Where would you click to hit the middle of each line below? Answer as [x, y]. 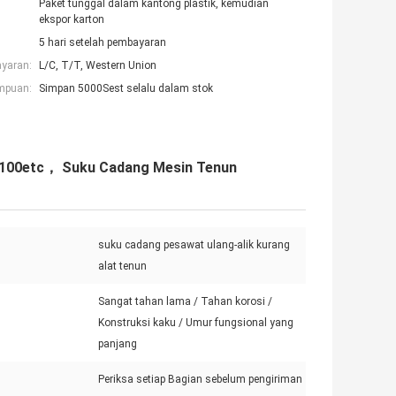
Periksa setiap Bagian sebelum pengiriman [200, 380]
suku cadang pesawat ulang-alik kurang [194, 245]
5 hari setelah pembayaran [103, 43]
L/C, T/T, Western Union [98, 66]
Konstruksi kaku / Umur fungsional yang [196, 323]
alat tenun [122, 267]
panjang [118, 344]
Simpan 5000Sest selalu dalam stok [126, 89]
